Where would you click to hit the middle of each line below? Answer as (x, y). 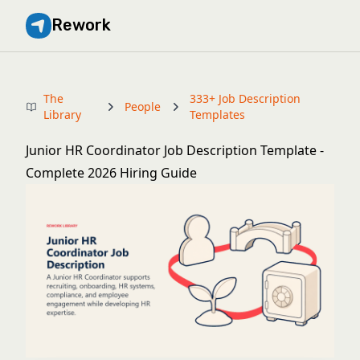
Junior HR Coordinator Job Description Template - (175, 150)
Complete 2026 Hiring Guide (111, 173)
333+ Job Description (245, 98)
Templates (218, 115)
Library (62, 115)
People (143, 106)
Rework (81, 25)
